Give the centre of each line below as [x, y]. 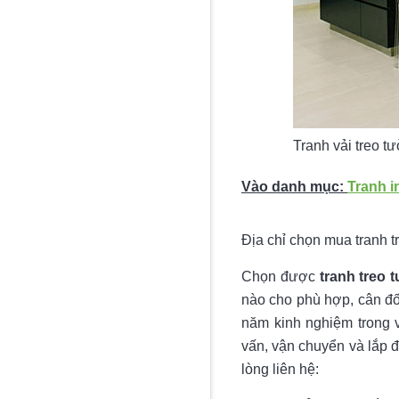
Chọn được [281, 277]
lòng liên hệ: [280, 370]
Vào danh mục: [294, 187]
